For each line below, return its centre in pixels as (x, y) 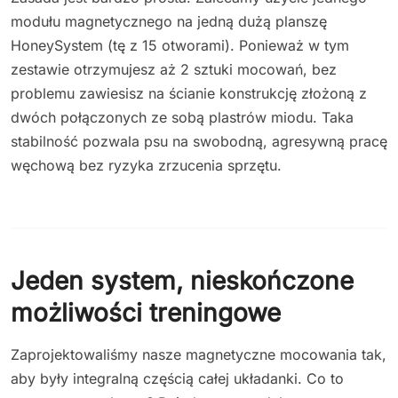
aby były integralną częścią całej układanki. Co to (177, 378)
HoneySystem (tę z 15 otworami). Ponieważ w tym (180, 45)
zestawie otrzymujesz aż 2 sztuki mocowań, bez (174, 69)
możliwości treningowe (146, 312)
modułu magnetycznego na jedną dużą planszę (169, 21)
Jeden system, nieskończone (182, 280)
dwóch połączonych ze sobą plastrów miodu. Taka (182, 117)
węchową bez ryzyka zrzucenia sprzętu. (146, 165)
